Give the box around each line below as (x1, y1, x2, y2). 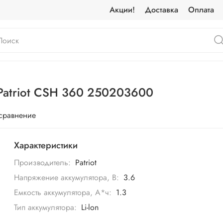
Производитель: (14, 157, 71, 169)
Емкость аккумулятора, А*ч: (14, 187, 112, 199)
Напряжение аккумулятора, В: (14, 172, 119, 184)
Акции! (110, 4, 135, 15)
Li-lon (81, 202, 99, 214)
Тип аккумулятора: (14, 202, 77, 214)
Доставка (145, 4, 179, 15)
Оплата (188, 4, 215, 15)
